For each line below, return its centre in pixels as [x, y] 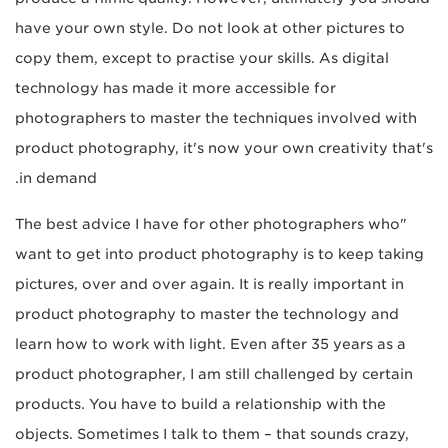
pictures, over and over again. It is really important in [209, 284]
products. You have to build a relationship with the [200, 404]
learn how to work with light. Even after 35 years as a [210, 344]
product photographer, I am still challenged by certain [214, 374]
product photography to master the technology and [207, 314]
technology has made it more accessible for [175, 88]
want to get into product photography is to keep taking [219, 254]
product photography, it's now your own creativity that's [224, 148]
